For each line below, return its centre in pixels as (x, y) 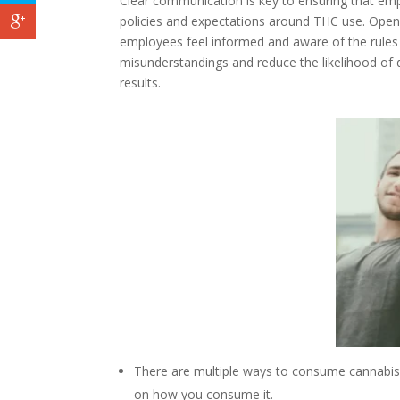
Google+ (200, 194)
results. (141, 82)
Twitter (316, 153)
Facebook (204, 153)
